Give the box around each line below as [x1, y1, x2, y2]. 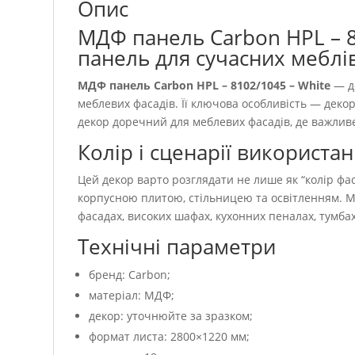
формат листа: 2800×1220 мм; [89, 329, 250, 345]
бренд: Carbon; [89, 267, 171, 283]
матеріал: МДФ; [89, 288, 175, 303]
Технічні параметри [78, 232, 277, 261]
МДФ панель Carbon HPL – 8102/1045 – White [78, 78, 331, 94]
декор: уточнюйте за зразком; [89, 308, 254, 324]
